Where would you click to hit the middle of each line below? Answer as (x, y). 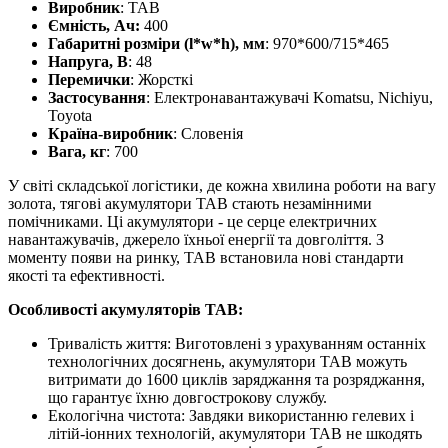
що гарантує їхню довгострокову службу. (187, 397)
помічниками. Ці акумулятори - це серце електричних (192, 221)
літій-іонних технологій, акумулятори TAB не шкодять (235, 433)
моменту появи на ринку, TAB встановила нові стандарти (206, 257)
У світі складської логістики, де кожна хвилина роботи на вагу (222, 185)
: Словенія (208, 133)
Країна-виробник (110, 133)
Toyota (74, 115)
